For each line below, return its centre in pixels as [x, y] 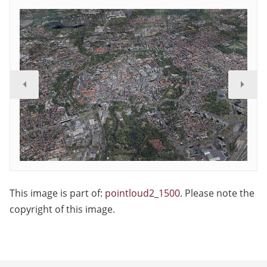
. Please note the [217, 193]
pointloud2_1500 [142, 193]
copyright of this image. [62, 209]
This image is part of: [57, 193]
